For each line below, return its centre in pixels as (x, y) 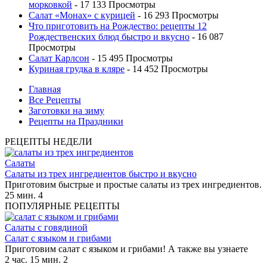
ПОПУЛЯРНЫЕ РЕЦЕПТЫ (62, 206)
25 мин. (20, 195)
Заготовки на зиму (66, 110)
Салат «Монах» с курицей (82, 15)
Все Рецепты (55, 100)
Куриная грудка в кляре (77, 69)
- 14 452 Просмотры (166, 69)
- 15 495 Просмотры (131, 58)
